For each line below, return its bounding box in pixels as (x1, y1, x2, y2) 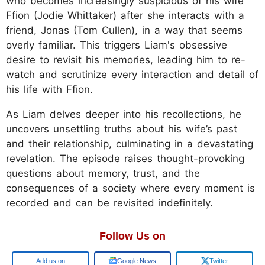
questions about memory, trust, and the (6, 167, 200, 179)
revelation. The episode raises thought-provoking (6, 152, 244, 164)
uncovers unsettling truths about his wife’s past (6, 122, 237, 135)
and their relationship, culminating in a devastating (6, 137, 253, 150)
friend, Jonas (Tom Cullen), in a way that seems (6, 24, 243, 36)
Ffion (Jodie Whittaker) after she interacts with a (6, 9, 244, 21)
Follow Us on (99, 230, 166, 242)
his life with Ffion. (6, 83, 93, 95)
